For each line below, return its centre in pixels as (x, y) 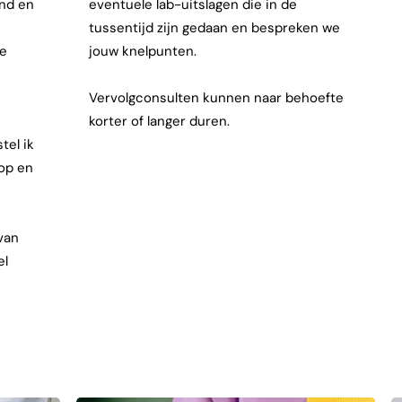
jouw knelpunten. (144, 51)
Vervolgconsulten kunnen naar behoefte (216, 98)
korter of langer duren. (161, 121)
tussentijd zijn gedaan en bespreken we (214, 28)
